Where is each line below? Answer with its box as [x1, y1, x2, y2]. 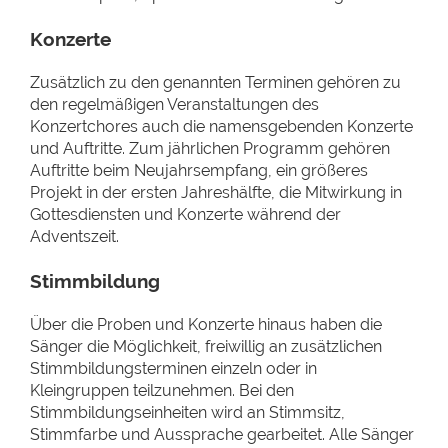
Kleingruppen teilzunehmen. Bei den [30, 381, 294, 400]
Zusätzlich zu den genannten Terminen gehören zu [30, 73, 401, 92]
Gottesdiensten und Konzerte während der [30, 205, 341, 224]
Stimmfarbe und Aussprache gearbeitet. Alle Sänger [30, 425, 414, 444]
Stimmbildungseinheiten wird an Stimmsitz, [30, 403, 345, 422]
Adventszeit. [30, 227, 119, 246]
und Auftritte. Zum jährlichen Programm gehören [30, 139, 390, 158]
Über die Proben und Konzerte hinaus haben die [30, 315, 382, 334]
